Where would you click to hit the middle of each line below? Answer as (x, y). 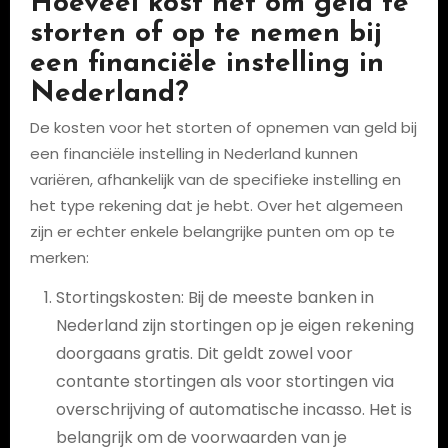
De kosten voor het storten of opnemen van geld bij (223, 127)
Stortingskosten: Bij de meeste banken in (214, 297)
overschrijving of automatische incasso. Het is (233, 409)
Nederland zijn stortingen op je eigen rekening (234, 325)
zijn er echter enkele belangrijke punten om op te (212, 231)
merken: (59, 257)
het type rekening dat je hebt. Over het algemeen (216, 205)
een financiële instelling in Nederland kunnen (193, 153)
